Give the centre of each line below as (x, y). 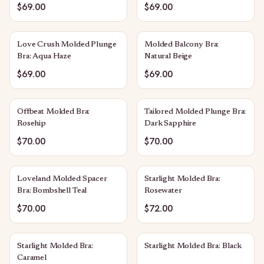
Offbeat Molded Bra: (54, 112)
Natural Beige (169, 57)
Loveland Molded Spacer (62, 179)
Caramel (32, 258)
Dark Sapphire (171, 124)
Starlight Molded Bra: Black (193, 246)
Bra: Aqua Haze (44, 57)
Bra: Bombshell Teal (52, 191)
